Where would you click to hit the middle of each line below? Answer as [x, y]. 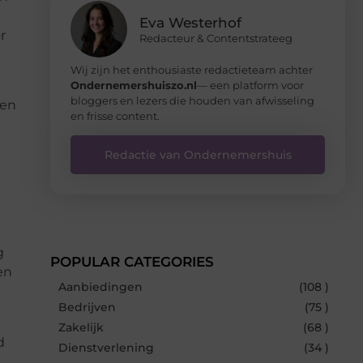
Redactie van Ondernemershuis [198, 154]
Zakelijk [81, 327]
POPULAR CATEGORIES [132, 261]
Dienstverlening [106, 347]
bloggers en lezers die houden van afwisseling [192, 100]
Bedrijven [87, 307]
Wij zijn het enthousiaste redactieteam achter [192, 69]
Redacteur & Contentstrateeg [216, 38]
